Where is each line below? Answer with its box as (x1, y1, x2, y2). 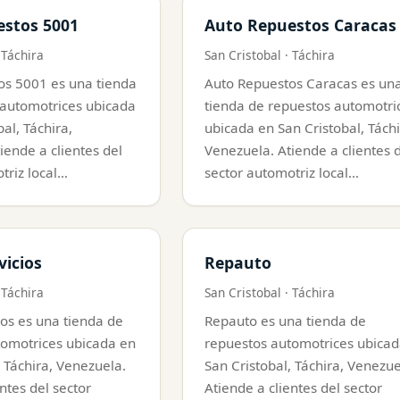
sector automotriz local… (204, 162, 359, 181)
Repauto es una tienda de (204, 311, 366, 329)
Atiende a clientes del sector (204, 378, 382, 396)
